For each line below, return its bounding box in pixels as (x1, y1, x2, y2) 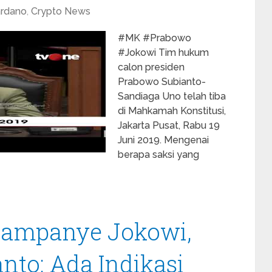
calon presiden (118, 61, 185, 73)
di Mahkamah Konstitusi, (118, 105, 226, 117)
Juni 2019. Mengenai (118, 134, 209, 146)
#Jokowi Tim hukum (118, 47, 209, 58)
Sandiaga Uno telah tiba (118, 90, 226, 102)
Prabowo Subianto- (118, 76, 206, 87)
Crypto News (31, 5, 90, 17)
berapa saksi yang (118, 149, 199, 160)
